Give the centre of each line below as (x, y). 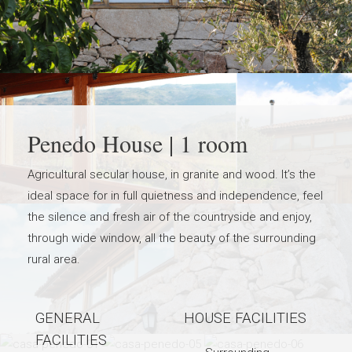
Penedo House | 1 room (137, 143)
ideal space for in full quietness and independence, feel (175, 196)
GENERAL (68, 318)
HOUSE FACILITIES (245, 318)
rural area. (54, 259)
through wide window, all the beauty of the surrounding (172, 238)
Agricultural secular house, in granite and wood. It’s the (172, 174)
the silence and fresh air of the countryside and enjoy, (170, 217)
